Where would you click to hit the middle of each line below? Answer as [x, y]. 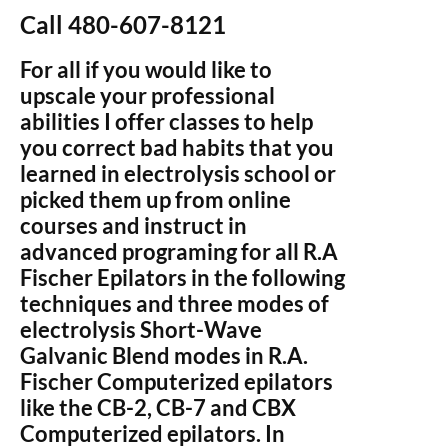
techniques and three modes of [174, 303]
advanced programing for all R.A [179, 251]
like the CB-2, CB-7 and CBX [158, 407]
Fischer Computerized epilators [176, 381]
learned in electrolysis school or [178, 173]
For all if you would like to [146, 69]
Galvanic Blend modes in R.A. [164, 355]
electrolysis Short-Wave [141, 329]
